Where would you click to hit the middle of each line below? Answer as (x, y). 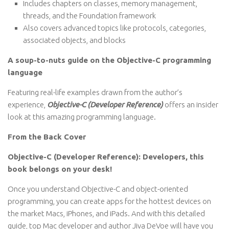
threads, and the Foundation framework (89, 16)
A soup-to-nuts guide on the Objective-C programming (109, 60)
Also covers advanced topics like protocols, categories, (114, 28)
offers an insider (191, 105)
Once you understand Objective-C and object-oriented (98, 189)
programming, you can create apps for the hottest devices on (109, 201)
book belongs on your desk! (60, 169)
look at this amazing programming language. (82, 117)
